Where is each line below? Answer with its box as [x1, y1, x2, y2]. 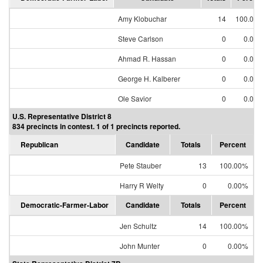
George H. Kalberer [118, 73, 180, 83]
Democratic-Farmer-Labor [21, 200, 109, 210]
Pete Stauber [120, 160, 161, 170]
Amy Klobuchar [118, 14, 167, 23]
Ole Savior [118, 93, 151, 103]
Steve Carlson [118, 33, 163, 43]
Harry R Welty [120, 180, 164, 190]
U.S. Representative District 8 [12, 111, 112, 122]
